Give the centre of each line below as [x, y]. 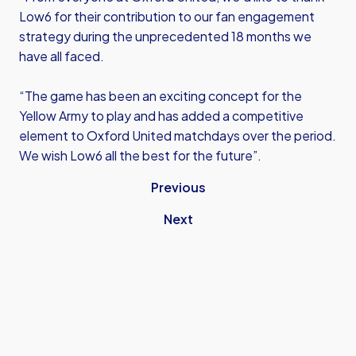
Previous [178, 187]
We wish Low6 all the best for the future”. [140, 155]
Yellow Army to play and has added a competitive [161, 116]
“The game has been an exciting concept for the [161, 96]
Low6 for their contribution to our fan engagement [167, 16]
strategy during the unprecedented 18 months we [165, 36]
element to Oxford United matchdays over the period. [178, 135]
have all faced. [62, 56]
